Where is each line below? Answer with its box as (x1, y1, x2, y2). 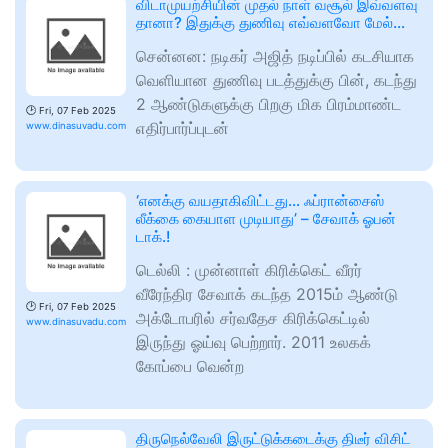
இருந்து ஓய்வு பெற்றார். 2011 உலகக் (136, 332, 371, 353)
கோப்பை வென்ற (136, 356, 244, 377)
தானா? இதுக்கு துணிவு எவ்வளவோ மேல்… (136, 13, 405, 33)
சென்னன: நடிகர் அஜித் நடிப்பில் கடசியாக (136, 46, 414, 67)
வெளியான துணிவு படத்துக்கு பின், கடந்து (136, 70, 417, 91)
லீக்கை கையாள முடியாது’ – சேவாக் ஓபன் (136, 209, 396, 229)
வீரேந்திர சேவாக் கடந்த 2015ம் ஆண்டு (136, 284, 398, 305)
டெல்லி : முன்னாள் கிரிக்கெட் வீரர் (136, 260, 362, 281)
